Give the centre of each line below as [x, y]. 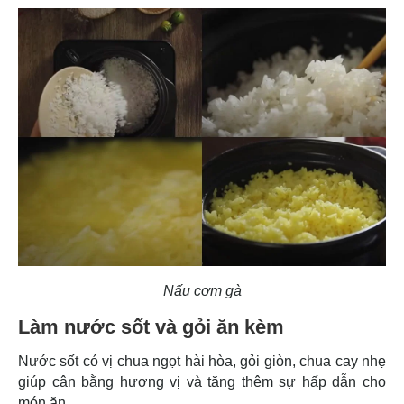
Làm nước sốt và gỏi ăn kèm [151, 326]
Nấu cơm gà [202, 290]
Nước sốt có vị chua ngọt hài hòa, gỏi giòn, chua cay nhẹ [202, 361]
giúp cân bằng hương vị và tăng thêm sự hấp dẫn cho [202, 381]
